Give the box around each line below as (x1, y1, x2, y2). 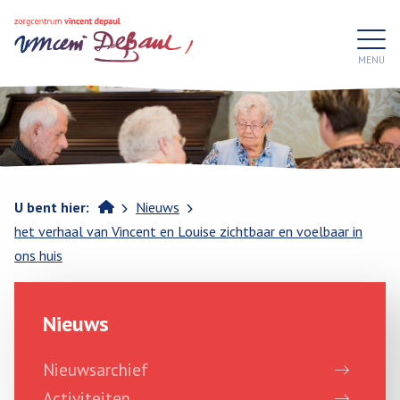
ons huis (14, 246, 62, 264)
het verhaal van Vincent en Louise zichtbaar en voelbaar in (14, 222, 362, 240)
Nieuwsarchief (43, 358, 148, 380)
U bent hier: (14, 198, 89, 216)
